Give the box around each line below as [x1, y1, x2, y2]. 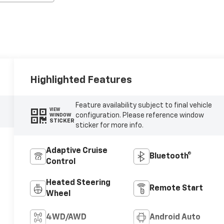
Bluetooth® [149, 152, 191, 160]
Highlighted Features [30, 74, 132, 85]
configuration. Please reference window [75, 111, 204, 119]
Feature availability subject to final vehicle [75, 101, 212, 109]
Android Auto [149, 213, 200, 221]
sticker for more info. [75, 121, 143, 129]
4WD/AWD [46, 213, 87, 221]
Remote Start [149, 184, 203, 192]
